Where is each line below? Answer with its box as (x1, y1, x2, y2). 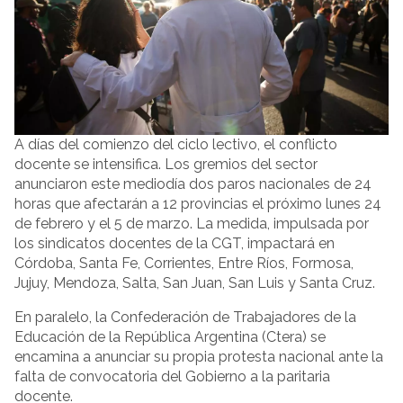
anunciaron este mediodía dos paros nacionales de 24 (14, 175, 372, 193)
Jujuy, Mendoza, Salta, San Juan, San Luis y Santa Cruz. (14, 274, 375, 291)
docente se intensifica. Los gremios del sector (14, 156, 318, 173)
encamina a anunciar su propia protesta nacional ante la (14, 348, 383, 365)
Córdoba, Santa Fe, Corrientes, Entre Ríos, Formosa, (14, 255, 354, 272)
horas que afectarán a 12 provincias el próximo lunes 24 (14, 195, 381, 212)
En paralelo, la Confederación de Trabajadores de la (14, 309, 356, 326)
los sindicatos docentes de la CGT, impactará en (14, 235, 335, 252)
